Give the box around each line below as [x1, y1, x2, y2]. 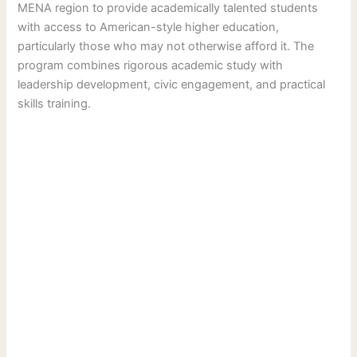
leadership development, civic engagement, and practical [18, 76, 326, 92]
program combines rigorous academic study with [18, 57, 284, 73]
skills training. [18, 96, 92, 111]
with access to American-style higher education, [18, 19, 280, 34]
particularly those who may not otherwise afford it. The [18, 38, 315, 53]
